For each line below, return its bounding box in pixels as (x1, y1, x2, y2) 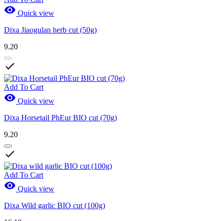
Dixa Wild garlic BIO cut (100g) (4, 201, 105, 210)
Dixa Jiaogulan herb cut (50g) (4, 25, 97, 34)
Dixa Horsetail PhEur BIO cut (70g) (4, 113, 117, 122)
